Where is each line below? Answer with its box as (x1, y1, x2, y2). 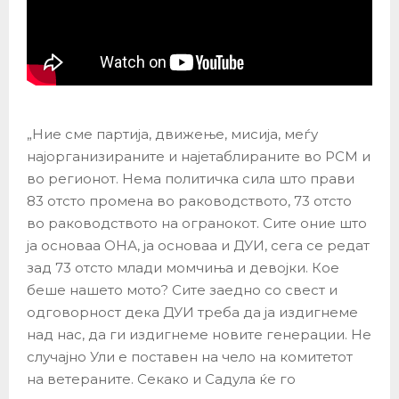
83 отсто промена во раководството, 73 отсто (27, 192, 352, 210)
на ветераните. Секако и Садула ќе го (27, 370, 296, 388)
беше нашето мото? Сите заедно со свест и (27, 281, 338, 299)
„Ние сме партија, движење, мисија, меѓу (27, 126, 318, 143)
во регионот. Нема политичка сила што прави (27, 170, 354, 188)
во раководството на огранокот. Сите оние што (27, 215, 367, 232)
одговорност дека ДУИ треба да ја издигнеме (27, 304, 358, 322)
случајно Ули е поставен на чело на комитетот (27, 348, 353, 366)
